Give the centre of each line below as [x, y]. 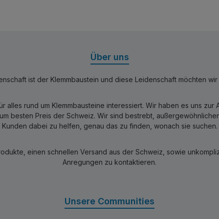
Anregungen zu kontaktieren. [109, 162]
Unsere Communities [109, 201]
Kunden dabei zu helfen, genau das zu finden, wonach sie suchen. [109, 126]
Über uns [109, 57]
